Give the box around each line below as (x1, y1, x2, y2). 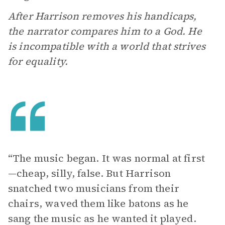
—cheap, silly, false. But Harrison (8, 166, 171, 180)
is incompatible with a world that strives (8, 39, 206, 53)
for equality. (8, 54, 68, 68)
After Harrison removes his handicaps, (8, 9, 197, 23)
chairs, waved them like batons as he (8, 196, 189, 210)
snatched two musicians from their (8, 181, 179, 195)
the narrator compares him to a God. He (8, 24, 202, 38)
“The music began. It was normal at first (8, 151, 205, 165)
